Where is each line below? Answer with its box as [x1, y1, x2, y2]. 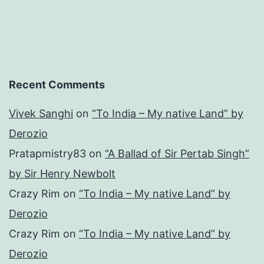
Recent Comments [9, 78, 105, 91]
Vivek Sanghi [9, 107, 73, 120]
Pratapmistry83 [9, 147, 86, 160]
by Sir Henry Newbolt [9, 167, 115, 180]
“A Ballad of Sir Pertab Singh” [105, 147, 249, 160]
